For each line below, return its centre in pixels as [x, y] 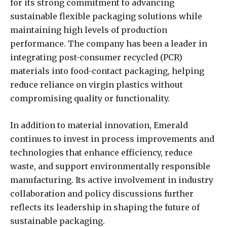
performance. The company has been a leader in [109, 44]
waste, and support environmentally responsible [110, 166]
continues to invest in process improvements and [112, 139]
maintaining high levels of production [89, 30]
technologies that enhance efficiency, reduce [101, 153]
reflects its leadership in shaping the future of [105, 207]
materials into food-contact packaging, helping [107, 71]
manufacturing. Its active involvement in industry [112, 180]
